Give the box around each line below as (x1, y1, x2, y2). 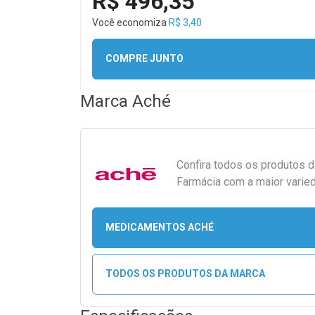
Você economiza (92, 16, 169, 28)
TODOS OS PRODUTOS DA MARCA (105, 268, 265, 280)
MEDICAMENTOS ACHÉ (105, 221, 214, 233)
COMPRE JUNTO (105, 53, 184, 65)
